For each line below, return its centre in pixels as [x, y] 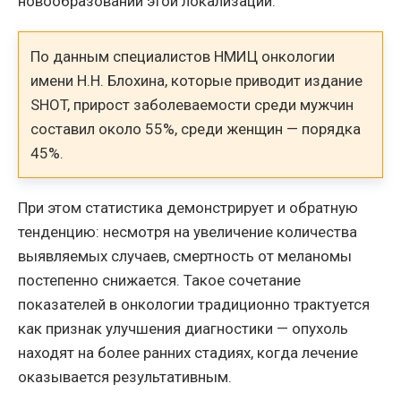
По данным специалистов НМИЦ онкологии [183, 56]
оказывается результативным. [125, 376]
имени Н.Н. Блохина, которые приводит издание [197, 80]
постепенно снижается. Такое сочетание [159, 280]
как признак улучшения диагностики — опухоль [183, 328]
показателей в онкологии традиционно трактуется [194, 304]
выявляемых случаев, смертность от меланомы [185, 256]
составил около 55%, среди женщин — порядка [196, 128]
